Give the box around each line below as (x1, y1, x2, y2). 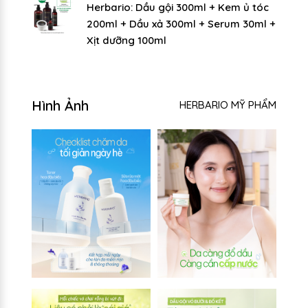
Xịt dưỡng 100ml (87, 33, 166, 47)
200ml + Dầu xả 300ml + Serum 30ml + (87, 16, 276, 30)
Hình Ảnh (32, 96, 89, 114)
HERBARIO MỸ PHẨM (179, 98, 276, 111)
